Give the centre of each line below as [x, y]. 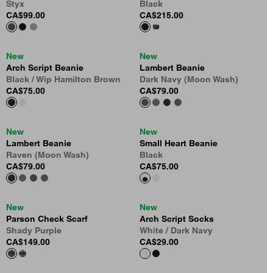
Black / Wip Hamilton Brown [63, 80]
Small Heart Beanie [179, 144]
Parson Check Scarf [47, 219]
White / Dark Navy [176, 231]
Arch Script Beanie [45, 68]
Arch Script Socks [177, 219]
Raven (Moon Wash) [48, 155]
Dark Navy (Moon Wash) [189, 80]
